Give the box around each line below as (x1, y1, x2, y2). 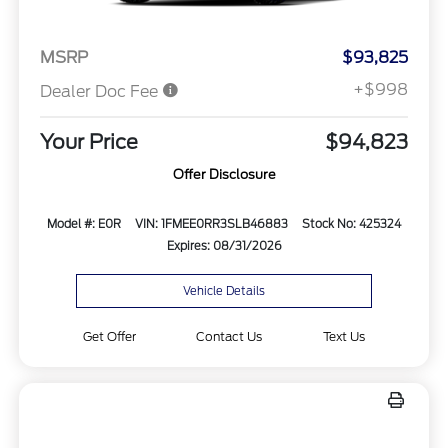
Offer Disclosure (172, 167, 276, 183)
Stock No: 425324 (302, 217, 402, 232)
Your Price (39, 130, 138, 155)
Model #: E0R (46, 217, 121, 232)
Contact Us (196, 329, 263, 345)
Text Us (323, 329, 366, 345)
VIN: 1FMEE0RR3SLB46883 (135, 217, 288, 232)
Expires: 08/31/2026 (166, 239, 282, 254)
